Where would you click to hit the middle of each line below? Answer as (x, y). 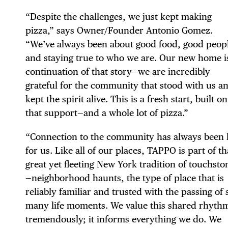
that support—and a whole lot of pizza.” (107, 112)
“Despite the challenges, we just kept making (119, 16)
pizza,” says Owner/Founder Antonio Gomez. (119, 30)
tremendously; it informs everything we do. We (123, 219)
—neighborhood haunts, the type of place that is (125, 178)
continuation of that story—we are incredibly (118, 71)
